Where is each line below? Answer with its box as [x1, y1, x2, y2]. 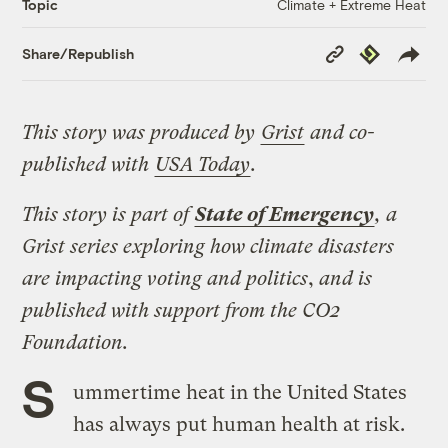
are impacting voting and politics [22, 266, 309, 290]
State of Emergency [195, 202, 375, 226]
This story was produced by [22, 120, 261, 144]
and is [314, 266, 373, 290]
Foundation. [22, 330, 129, 354]
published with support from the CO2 [22, 298, 341, 322]
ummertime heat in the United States [72, 380, 407, 404]
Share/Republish [22, 45, 135, 63]
